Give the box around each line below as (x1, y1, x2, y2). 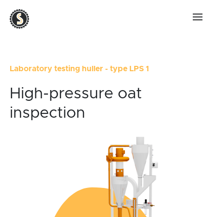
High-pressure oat (10, 86, 142, 102)
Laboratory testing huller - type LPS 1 (10, 65, 149, 73)
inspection (10, 106, 85, 121)
